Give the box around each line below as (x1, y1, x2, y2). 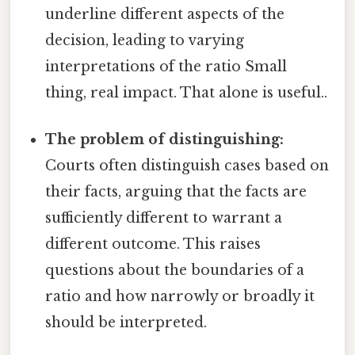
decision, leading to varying (45, 31, 245, 49)
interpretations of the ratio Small (45, 57, 288, 75)
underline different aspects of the (45, 5, 285, 23)
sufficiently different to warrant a (45, 208, 283, 227)
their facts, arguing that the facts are (45, 182, 307, 200)
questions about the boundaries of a (45, 261, 305, 279)
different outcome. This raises (45, 235, 261, 253)
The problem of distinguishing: (45, 130, 284, 148)
